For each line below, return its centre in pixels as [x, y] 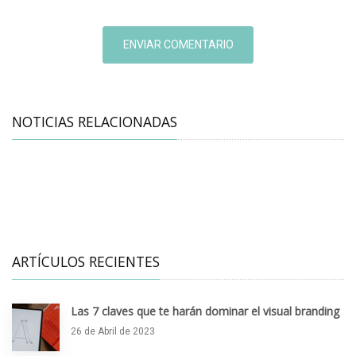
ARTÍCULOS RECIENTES [86, 261]
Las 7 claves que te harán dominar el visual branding [205, 311]
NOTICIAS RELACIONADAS [95, 121]
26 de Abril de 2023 [113, 331]
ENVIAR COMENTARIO [178, 44]
